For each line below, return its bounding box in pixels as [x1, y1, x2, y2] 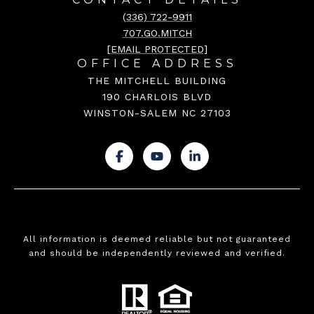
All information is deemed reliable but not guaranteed [23, 234, 291, 245]
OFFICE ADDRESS [76, 57, 238, 71]
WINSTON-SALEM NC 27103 [83, 107, 231, 119]
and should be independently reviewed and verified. [29, 248, 285, 259]
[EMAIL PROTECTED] [107, 43, 207, 55]
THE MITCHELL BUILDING [88, 75, 226, 87]
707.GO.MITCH [122, 27, 192, 39]
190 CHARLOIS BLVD [102, 91, 212, 103]
